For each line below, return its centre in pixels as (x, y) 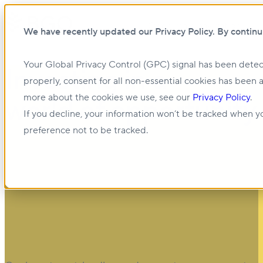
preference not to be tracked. (86, 130)
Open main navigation (194, 26)
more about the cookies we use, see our (108, 97)
